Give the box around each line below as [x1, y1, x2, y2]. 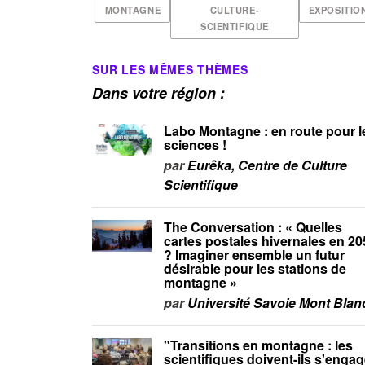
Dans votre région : [92, 82, 226, 104]
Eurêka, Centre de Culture [187, 155, 348, 174]
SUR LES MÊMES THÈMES [92, 60, 248, 77]
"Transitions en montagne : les [164, 335, 354, 354]
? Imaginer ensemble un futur [164, 244, 345, 264]
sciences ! [164, 134, 227, 154]
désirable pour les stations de [164, 258, 347, 278]
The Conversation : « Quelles [164, 217, 343, 236]
